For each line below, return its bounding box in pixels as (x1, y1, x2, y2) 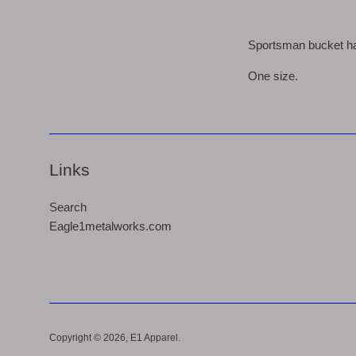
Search (49, 199, 87, 214)
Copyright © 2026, (49, 331, 130, 343)
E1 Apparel (130, 331, 178, 343)
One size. (248, 68, 304, 83)
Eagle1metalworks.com (49, 219, 172, 233)
